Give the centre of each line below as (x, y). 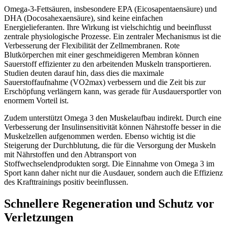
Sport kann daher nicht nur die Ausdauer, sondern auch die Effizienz (113, 173)
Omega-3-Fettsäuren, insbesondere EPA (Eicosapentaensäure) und (110, 9)
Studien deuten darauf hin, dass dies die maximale (84, 73)
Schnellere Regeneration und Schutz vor (109, 204)
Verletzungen (39, 218)
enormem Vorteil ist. (36, 101)
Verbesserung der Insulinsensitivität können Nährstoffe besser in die (112, 127)
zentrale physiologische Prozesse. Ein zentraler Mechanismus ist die (112, 37)
